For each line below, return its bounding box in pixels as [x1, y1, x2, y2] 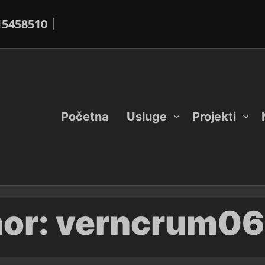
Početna [61, 109, 109, 124]
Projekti [192, 109, 236, 124]
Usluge [127, 109, 167, 124]
